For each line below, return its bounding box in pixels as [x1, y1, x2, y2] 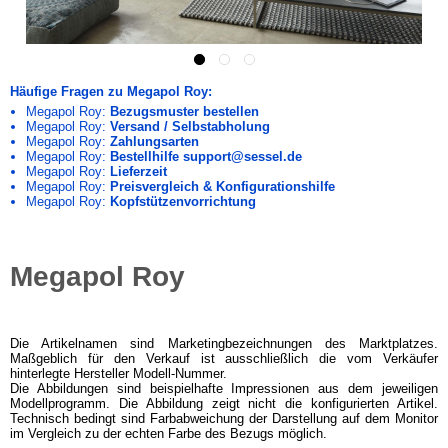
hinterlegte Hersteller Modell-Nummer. [10, 366, 227, 381]
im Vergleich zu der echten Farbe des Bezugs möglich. [10, 426, 327, 441]
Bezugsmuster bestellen [109, 104, 259, 119]
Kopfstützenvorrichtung [109, 194, 256, 209]
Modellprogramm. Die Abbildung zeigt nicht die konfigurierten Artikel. [10, 396, 438, 411]
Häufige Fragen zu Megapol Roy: [10, 84, 212, 99]
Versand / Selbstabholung [109, 119, 270, 134]
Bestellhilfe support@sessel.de [109, 149, 302, 164]
